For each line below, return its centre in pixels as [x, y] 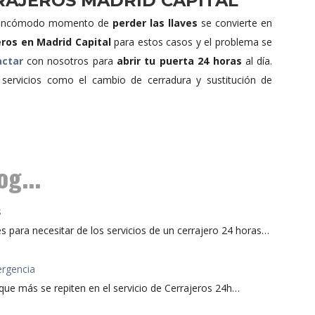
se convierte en [235, 23]
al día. [257, 61]
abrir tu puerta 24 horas [179, 61]
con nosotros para [70, 61]
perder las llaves [155, 23]
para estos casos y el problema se [192, 42]
